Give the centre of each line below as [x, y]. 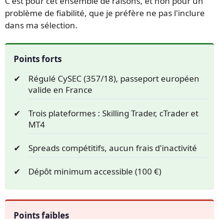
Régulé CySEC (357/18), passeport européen [114, 78]
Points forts [38, 59]
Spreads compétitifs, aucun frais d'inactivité [113, 148]
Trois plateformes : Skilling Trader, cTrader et [113, 113]
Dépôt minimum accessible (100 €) [95, 171]
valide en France [60, 89]
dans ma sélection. [41, 25]
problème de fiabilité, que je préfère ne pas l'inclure [105, 13]
